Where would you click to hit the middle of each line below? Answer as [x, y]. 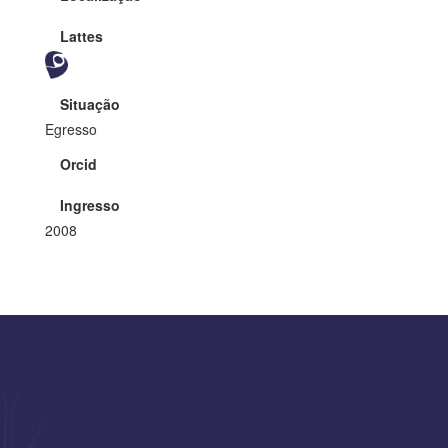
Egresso [71, 128]
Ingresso [90, 204]
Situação [90, 103]
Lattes [81, 35]
